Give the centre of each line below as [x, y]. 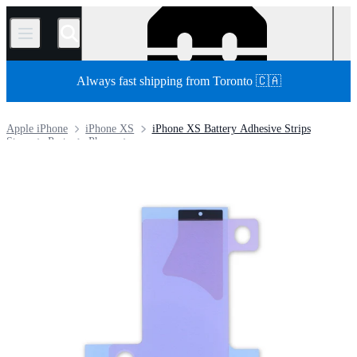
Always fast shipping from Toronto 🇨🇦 [178, 81]
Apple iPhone [37, 128]
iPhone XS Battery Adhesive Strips [231, 128]
